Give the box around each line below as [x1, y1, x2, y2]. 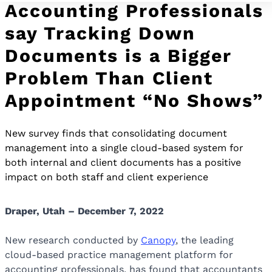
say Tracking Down [5, 22, 195, 44]
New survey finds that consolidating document [5, 127, 227, 140]
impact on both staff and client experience [5, 171, 208, 183]
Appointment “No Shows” [5, 90, 263, 112]
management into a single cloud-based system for [5, 142, 243, 154]
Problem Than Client [5, 67, 213, 89]
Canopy [141, 234, 175, 246]
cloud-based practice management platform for [5, 249, 233, 261]
